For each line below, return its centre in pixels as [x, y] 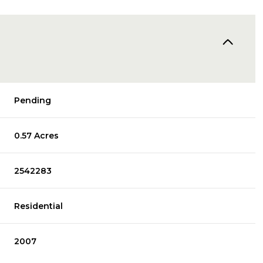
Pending [33, 100]
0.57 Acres [37, 135]
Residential [39, 206]
